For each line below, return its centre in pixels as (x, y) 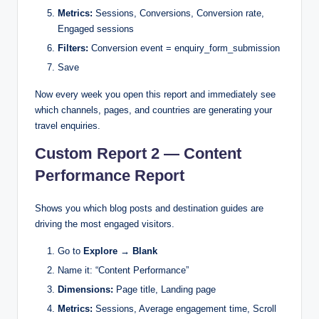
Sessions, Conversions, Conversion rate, (178, 13)
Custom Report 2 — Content (138, 154)
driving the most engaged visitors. (105, 224)
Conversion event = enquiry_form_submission (184, 48)
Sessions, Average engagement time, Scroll (184, 309)
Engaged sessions (96, 28)
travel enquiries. (68, 126)
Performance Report (110, 176)
